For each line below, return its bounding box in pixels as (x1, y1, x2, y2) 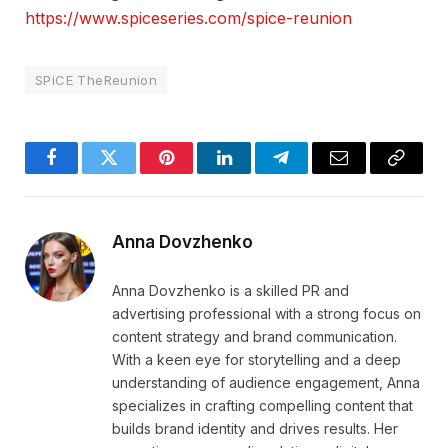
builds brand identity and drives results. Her (112, 419, 398, 437)
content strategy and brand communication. (112, 327, 397, 345)
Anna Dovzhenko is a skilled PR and (112, 281, 349, 299)
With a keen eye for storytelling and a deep (112, 350, 401, 368)
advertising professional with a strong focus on (112, 304, 421, 322)
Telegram (279, 163, 348, 182)
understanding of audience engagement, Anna (112, 373, 420, 391)
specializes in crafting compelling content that (112, 396, 413, 414)
